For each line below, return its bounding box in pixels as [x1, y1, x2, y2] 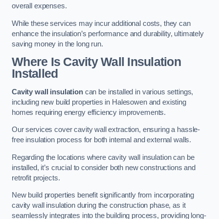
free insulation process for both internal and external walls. [12, 136, 192, 144]
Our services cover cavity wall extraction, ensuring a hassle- [12, 126, 200, 134]
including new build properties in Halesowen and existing [12, 98, 186, 106]
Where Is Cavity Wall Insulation [12, 55, 181, 69]
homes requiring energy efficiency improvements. [12, 108, 166, 116]
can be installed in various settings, [83, 88, 194, 96]
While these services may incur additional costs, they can [12, 19, 191, 27]
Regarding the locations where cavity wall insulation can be [12, 153, 195, 161]
